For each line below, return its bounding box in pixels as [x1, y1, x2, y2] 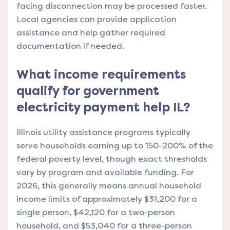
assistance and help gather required [16, 27, 165, 37]
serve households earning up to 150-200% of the [16, 140, 213, 150]
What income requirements [16, 67, 186, 82]
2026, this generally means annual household [16, 180, 201, 190]
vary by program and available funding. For [16, 167, 194, 177]
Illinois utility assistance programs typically [16, 127, 190, 137]
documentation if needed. [16, 41, 124, 51]
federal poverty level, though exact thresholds [16, 154, 207, 164]
